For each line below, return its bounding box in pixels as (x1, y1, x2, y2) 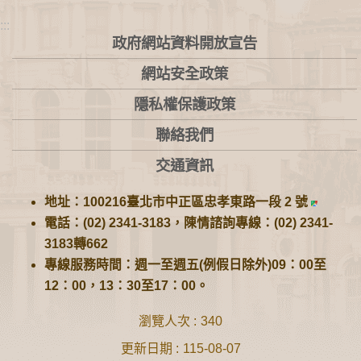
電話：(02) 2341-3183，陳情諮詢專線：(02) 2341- (44, 216, 333, 230)
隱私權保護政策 (134, 95, 235, 113)
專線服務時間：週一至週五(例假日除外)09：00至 (44, 258, 326, 272)
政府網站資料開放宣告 (112, 34, 257, 52)
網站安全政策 (141, 64, 228, 82)
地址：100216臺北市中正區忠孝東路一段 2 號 (44, 195, 311, 210)
